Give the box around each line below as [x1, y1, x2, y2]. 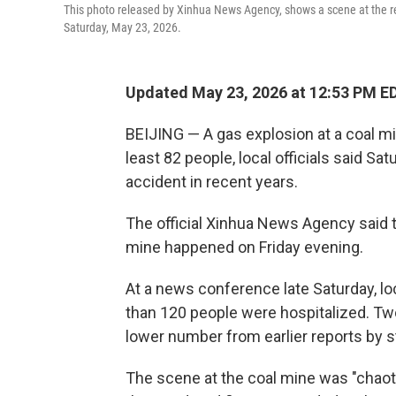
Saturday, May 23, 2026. [64, 20, 181, 34]
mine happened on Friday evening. [126, 238, 363, 256]
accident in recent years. [126, 172, 298, 191]
